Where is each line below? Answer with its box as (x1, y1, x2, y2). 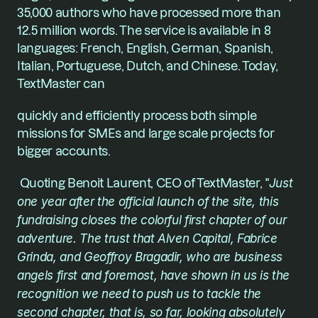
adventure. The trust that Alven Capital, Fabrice (17, 231, 278, 246)
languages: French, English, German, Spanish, (17, 41, 274, 55)
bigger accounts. (17, 144, 111, 158)
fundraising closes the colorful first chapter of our (17, 213, 287, 227)
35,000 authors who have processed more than (17, 6, 281, 19)
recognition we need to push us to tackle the (17, 287, 262, 301)
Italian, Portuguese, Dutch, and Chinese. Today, (17, 59, 279, 72)
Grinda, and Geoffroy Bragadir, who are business (17, 250, 283, 264)
